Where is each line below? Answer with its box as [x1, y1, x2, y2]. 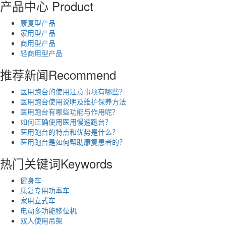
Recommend [48, 65, 116, 83]
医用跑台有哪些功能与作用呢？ [20, 106, 119, 117]
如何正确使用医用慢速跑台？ [20, 116, 112, 127]
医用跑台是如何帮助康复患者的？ [20, 136, 126, 147]
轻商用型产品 [20, 47, 63, 58]
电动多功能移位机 [20, 205, 77, 215]
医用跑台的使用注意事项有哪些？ [20, 86, 126, 96]
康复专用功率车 [20, 185, 70, 195]
